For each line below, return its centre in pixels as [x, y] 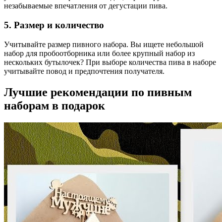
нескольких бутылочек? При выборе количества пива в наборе [110, 62]
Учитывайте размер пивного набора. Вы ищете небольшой [104, 44]
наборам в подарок [55, 105]
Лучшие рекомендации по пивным [98, 92]
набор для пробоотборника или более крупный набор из [99, 53]
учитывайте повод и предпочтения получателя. [84, 71]
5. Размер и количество [54, 25]
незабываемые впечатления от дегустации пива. [86, 6]
